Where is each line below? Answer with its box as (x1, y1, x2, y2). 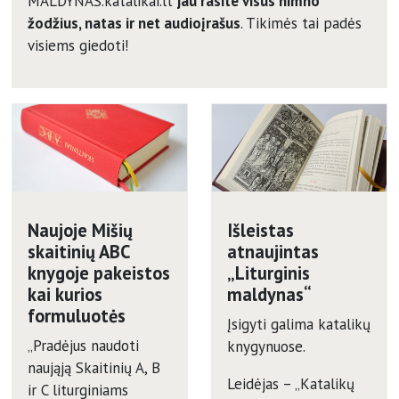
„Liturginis (226, 261, 310, 286)
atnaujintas (226, 240, 319, 265)
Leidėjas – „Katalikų (226, 373, 354, 394)
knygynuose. (226, 336, 305, 356)
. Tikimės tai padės (240, 12, 362, 33)
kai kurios (27, 282, 102, 307)
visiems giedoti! (27, 35, 128, 55)
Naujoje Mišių (27, 218, 133, 243)
